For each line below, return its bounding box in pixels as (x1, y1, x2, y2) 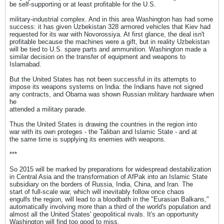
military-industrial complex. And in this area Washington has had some (9, 15, 213, 23)
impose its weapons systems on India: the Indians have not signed (9, 83, 203, 90)
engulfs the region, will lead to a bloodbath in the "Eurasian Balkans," (9, 195, 209, 203)
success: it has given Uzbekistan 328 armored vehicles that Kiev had (9, 23, 210, 30)
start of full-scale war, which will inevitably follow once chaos (9, 188, 184, 195)
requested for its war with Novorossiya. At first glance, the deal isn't (9, 30, 204, 38)
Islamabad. (9, 60, 41, 68)
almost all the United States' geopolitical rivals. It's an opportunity (9, 210, 198, 218)
